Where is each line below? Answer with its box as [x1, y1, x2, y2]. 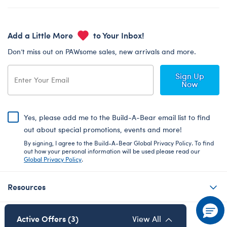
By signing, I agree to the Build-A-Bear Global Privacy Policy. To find [24, 138, 214, 147]
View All [132, 213, 161, 224]
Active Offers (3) [16, 212, 79, 224]
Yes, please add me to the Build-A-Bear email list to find [24, 112, 210, 122]
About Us [8, 211, 41, 223]
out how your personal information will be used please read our [24, 146, 200, 155]
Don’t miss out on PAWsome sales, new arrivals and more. [8, 46, 196, 56]
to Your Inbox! [91, 29, 144, 41]
